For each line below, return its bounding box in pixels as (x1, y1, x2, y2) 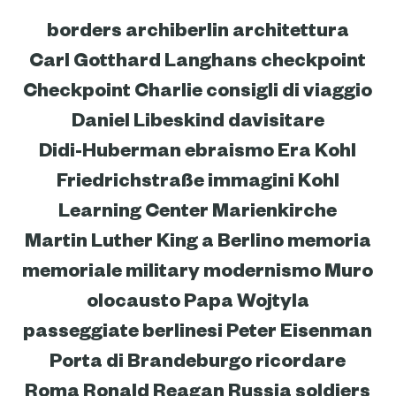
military (126, 327, 201, 349)
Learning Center (58, 267, 209, 289)
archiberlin (125, 87, 229, 109)
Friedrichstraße (56, 237, 204, 259)
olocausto (86, 357, 180, 379)
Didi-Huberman (39, 207, 182, 229)
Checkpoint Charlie (23, 147, 203, 169)
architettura (232, 87, 349, 109)
